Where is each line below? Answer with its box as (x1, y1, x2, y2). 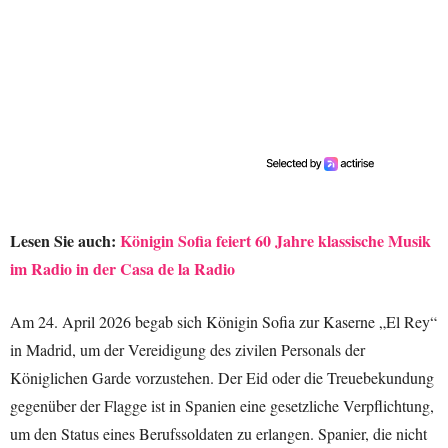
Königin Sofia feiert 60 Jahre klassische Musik (120, 229, 431, 253)
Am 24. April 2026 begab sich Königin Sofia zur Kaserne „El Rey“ (10, 311, 437, 333)
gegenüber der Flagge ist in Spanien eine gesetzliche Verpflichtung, (10, 395, 434, 417)
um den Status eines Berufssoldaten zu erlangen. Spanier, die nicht (10, 423, 427, 445)
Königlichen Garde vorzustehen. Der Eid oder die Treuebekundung (10, 367, 434, 389)
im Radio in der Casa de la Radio (10, 257, 235, 281)
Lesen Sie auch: (10, 229, 120, 253)
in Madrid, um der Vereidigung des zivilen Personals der (10, 339, 365, 361)
